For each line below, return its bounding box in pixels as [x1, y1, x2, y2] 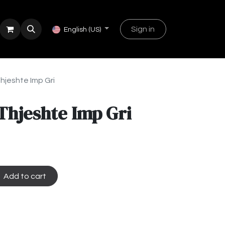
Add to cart [2, 172, 46, 180]
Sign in [131, 25, 155, 33]
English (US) [63, 26, 101, 33]
